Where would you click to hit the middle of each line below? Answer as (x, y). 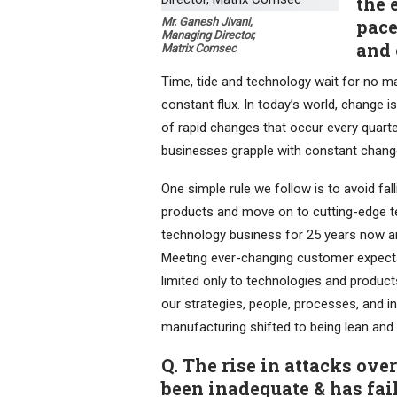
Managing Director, (208, 35)
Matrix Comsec (199, 49)
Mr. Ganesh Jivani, (207, 22)
